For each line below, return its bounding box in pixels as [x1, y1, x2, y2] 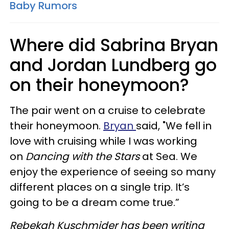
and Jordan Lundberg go [10, 53, 217, 77]
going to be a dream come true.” [10, 195, 182, 210]
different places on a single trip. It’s [10, 180, 190, 194]
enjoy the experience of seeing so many [10, 165, 216, 179]
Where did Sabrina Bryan [10, 33, 218, 57]
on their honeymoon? [10, 73, 189, 97]
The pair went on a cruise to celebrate [10, 103, 205, 118]
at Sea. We [142, 149, 197, 164]
